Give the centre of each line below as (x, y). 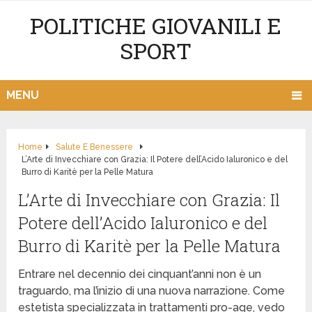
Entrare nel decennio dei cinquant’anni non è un (140, 274)
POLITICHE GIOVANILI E (156, 25)
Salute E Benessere (95, 147)
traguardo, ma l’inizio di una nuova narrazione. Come (152, 291)
